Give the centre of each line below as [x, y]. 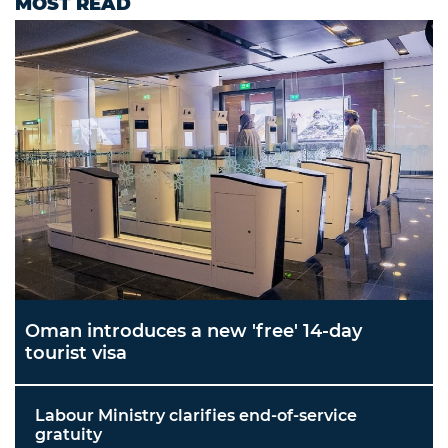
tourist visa [76, 353]
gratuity [68, 435]
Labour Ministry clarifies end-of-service [196, 416]
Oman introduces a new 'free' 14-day [193, 331]
